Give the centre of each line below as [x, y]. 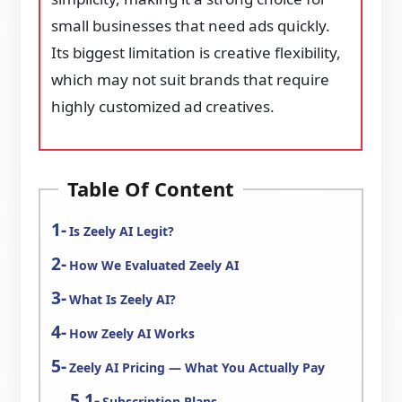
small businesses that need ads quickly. [191, 26]
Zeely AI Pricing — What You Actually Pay [197, 367]
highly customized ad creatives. [163, 106]
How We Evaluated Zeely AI [154, 265]
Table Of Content [151, 188]
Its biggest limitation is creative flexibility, [197, 52]
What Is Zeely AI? [123, 299]
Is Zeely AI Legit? [122, 231]
